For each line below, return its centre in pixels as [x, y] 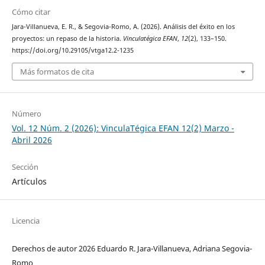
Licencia [25, 221]
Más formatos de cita [57, 71]
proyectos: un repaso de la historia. [67, 39]
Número [26, 113]
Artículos [29, 181]
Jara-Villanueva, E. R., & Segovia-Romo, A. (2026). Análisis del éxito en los [123, 27]
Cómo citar [31, 12]
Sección [25, 167]
